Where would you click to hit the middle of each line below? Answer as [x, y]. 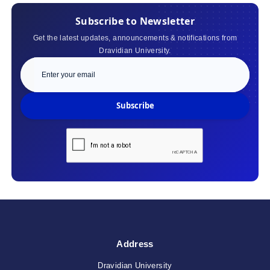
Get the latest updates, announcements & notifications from [135, 38]
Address [135, 243]
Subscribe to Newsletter [135, 21]
